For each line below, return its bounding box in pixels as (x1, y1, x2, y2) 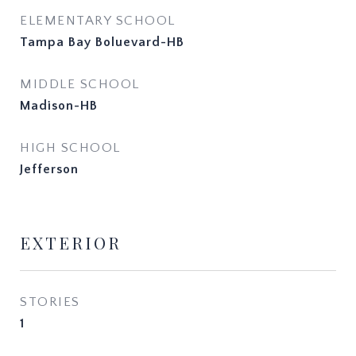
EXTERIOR (20, 231, 122, 253)
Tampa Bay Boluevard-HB (20, 35, 184, 49)
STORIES (20, 295, 80, 309)
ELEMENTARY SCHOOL (20, 14, 176, 28)
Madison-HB (20, 99, 98, 113)
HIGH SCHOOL (20, 141, 121, 155)
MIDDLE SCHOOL (20, 77, 140, 91)
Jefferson (20, 162, 79, 176)
